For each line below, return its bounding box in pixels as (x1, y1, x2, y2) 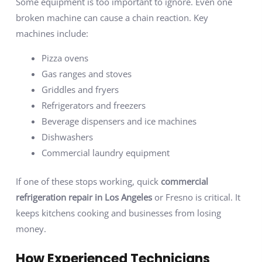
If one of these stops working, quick (15, 175, 161, 187)
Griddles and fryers (41, 83, 119, 95)
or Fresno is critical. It (151, 191, 240, 203)
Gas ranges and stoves (41, 67, 132, 80)
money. (15, 222, 46, 235)
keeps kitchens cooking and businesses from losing (15, 206, 221, 219)
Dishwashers (41, 130, 93, 143)
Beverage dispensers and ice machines (41, 115, 196, 127)
